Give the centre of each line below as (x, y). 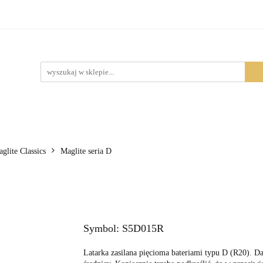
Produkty (114, 20)
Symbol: (102, 228)
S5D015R (143, 228)
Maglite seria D (86, 151)
